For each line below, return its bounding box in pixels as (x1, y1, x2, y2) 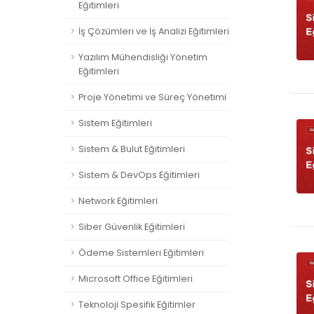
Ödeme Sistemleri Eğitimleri (78, 247, 204, 259)
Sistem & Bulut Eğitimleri (78, 143, 185, 155)
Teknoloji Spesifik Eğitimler (78, 299, 196, 310)
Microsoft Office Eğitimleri (78, 273, 193, 285)
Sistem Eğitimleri (78, 117, 152, 129)
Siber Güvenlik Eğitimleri (78, 221, 185, 233)
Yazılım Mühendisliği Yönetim (78, 51, 207, 63)
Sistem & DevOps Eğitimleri (78, 169, 200, 181)
